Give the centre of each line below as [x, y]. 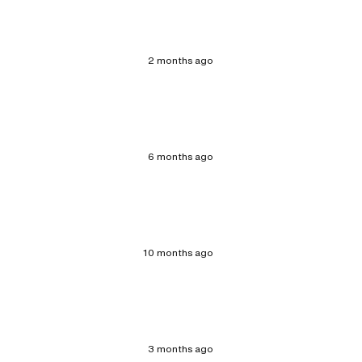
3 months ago [181, 349]
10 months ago [178, 253]
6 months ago [181, 157]
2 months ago [181, 61]
